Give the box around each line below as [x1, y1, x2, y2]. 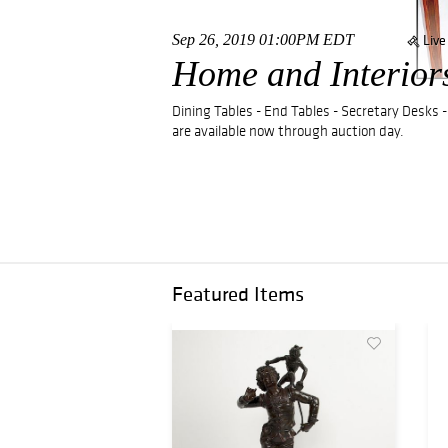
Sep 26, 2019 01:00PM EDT [172, 30, 354, 48]
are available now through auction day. [172, 122, 404, 140]
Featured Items [172, 280, 304, 308]
